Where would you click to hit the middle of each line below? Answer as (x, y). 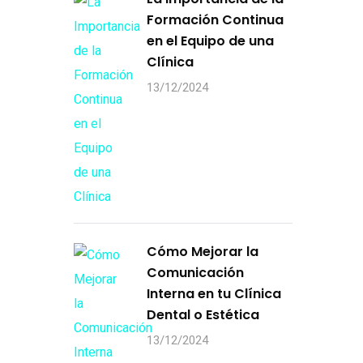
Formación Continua (215, 20)
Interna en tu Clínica (214, 294)
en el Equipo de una (210, 41)
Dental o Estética (203, 315)
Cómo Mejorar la (203, 252)
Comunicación (195, 273)
